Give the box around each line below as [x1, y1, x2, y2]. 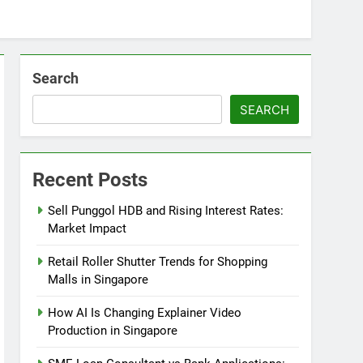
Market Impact [48, 221, 127, 236]
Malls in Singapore [48, 272, 149, 287]
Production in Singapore [48, 323, 178, 338]
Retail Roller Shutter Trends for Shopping [48, 254, 268, 269]
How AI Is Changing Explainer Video [48, 305, 242, 320]
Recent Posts [32, 169, 148, 191]
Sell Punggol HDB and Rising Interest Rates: [48, 203, 284, 218]
